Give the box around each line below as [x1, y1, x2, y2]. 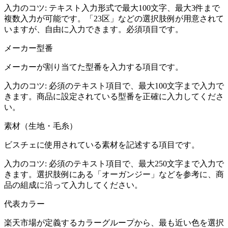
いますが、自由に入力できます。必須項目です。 [4, 25, 183, 34]
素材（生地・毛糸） [4, 122, 77, 131]
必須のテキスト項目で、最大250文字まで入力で [49, 159, 224, 168]
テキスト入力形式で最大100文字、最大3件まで [49, 4, 220, 13]
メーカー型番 [4, 44, 53, 53]
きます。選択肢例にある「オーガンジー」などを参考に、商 [4, 170, 224, 179]
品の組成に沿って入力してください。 [4, 181, 142, 190]
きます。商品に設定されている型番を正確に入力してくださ [4, 92, 224, 101]
